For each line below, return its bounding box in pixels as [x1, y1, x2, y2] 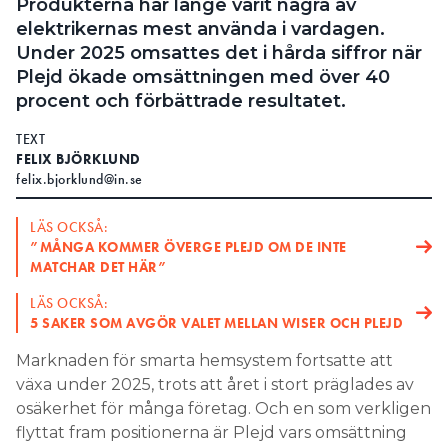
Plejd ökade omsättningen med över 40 [16, 65, 390, 88]
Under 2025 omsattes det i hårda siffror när [16, 41, 422, 64]
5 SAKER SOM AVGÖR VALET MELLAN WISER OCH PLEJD [30, 313, 403, 332]
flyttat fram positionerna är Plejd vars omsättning [16, 422, 407, 442]
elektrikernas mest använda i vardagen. [16, 17, 385, 40]
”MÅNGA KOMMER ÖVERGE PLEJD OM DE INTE [30, 237, 347, 256]
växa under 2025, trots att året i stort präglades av [16, 374, 414, 394]
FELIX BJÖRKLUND [16, 149, 141, 168]
